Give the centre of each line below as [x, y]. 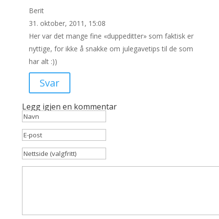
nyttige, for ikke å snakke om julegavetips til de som [111, 49]
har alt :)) [43, 61]
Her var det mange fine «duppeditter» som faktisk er [111, 36]
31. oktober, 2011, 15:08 [67, 23]
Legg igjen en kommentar [69, 107]
